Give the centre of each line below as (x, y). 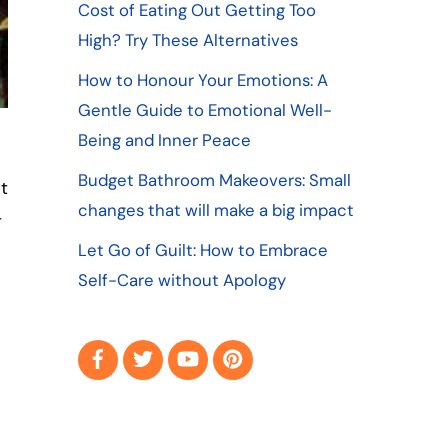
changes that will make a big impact (215, 209)
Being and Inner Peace (164, 139)
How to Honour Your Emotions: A (202, 79)
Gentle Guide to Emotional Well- (204, 109)
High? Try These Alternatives (187, 39)
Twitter (189, 347)
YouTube (240, 347)
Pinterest (287, 347)
